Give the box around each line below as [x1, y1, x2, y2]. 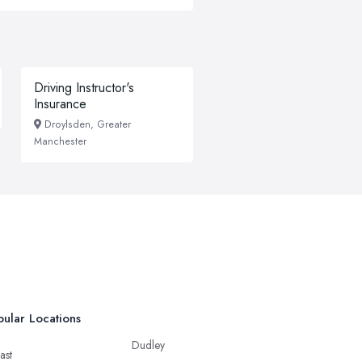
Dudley [132, 337, 165, 353]
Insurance [33, 95, 86, 113]
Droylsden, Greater [44, 117, 131, 132]
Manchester [33, 134, 86, 149]
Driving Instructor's [33, 78, 134, 97]
